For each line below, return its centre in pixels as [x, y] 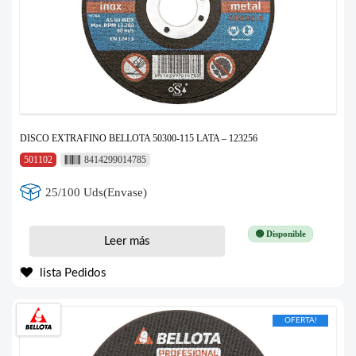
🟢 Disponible [280, 234]
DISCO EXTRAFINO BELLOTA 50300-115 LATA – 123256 [139, 139]
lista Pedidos [72, 273]
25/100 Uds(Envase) [97, 192]
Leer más [127, 242]
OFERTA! [300, 321]
